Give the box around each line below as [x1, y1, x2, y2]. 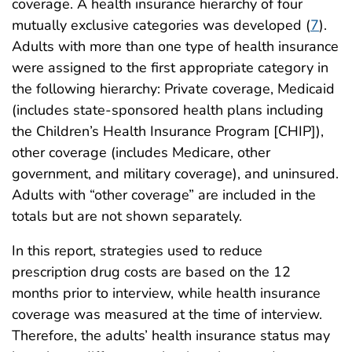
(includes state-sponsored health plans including [12, 100, 324, 119]
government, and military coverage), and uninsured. [12, 163, 339, 183]
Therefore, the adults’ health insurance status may [12, 325, 330, 345]
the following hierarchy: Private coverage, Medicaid [12, 79, 335, 98]
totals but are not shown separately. [12, 206, 242, 225]
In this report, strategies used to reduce [12, 240, 262, 260]
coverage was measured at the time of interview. [12, 304, 322, 324]
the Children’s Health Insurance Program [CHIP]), [12, 121, 324, 141]
